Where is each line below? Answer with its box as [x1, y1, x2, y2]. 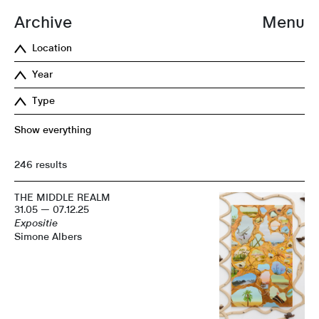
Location [32, 43, 72, 53]
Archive [14, 14, 72, 31]
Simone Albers [14, 231, 82, 242]
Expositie [14, 218, 58, 229]
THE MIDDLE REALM [14, 192, 110, 203]
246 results [14, 159, 67, 170]
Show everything [14, 125, 91, 135]
